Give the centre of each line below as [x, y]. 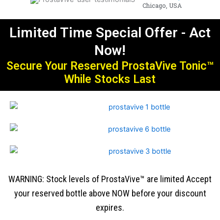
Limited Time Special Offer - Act [110, 32]
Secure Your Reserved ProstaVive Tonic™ [110, 66]
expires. [110, 207]
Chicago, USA [162, 5]
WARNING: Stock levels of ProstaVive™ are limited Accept [110, 179]
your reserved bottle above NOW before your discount [110, 193]
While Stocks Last [110, 79]
